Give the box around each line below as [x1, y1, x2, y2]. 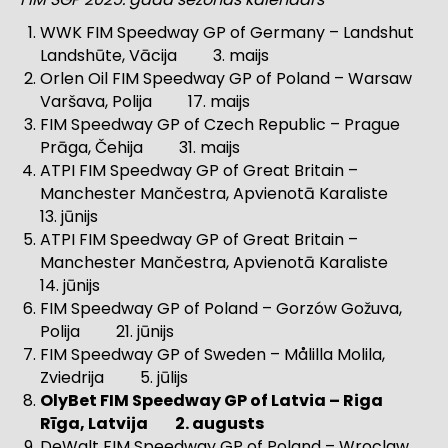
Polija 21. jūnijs [40, 320, 174, 344]
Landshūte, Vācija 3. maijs [40, 44, 269, 68]
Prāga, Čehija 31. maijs [40, 136, 240, 160]
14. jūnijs [40, 274, 100, 298]
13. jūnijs [40, 205, 98, 229]
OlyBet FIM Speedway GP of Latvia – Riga [40, 389, 383, 413]
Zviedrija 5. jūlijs [40, 366, 188, 390]
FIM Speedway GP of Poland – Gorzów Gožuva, [40, 297, 402, 321]
